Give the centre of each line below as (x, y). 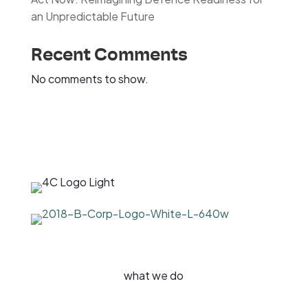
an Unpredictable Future (92, 16)
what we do (154, 275)
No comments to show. (89, 79)
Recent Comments (109, 54)
